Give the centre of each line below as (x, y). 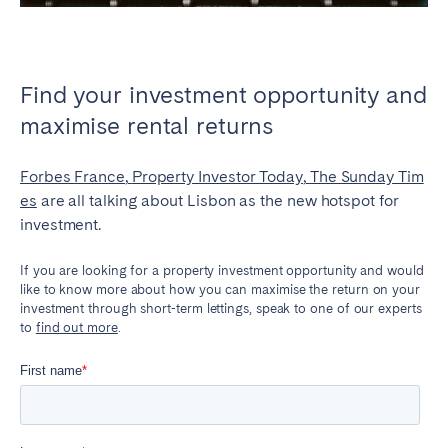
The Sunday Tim (366, 176)
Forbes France (72, 176)
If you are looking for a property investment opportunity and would (222, 269)
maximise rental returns (147, 125)
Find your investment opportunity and (223, 94)
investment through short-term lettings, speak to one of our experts (221, 307)
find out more (76, 326)
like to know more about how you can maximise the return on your (220, 288)
